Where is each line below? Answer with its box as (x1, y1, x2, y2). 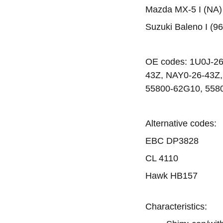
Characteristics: (145, 202, 207, 212)
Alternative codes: (145, 118, 217, 128)
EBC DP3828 (145, 136, 199, 146)
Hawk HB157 (145, 171, 198, 181)
